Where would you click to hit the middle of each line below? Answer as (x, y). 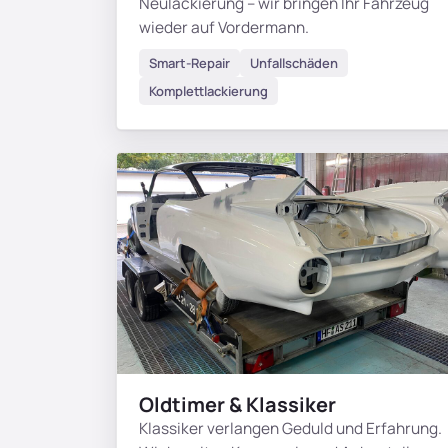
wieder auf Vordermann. (224, 27)
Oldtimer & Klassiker (237, 405)
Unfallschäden (294, 63)
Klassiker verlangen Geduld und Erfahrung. (290, 428)
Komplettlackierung (208, 91)
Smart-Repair (189, 63)
